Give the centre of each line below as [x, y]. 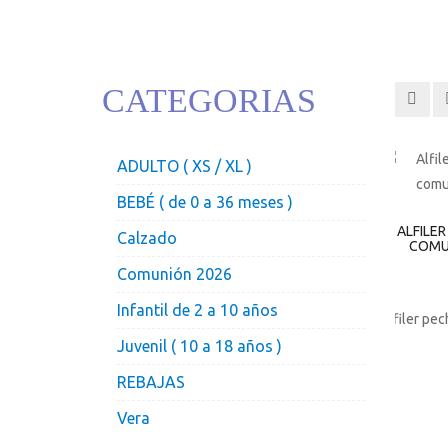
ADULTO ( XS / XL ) [184, 165]
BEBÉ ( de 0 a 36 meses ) [205, 201]
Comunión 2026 [174, 273]
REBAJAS [151, 381]
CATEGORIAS [209, 100]
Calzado [147, 237]
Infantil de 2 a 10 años [197, 309]
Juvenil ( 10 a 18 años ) [199, 345]
